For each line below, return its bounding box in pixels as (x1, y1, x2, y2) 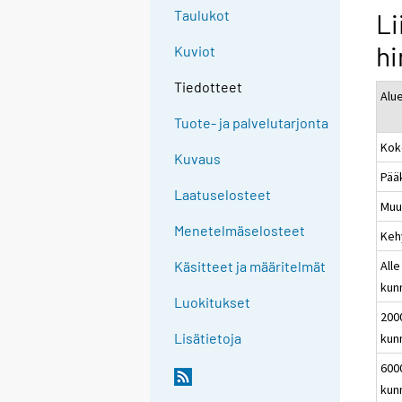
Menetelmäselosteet (174, 222, 306, 240)
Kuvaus (174, 150, 222, 168)
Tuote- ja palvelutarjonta (174, 114, 329, 132)
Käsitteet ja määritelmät (174, 258, 327, 275)
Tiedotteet (174, 78, 243, 96)
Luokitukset (174, 293, 251, 311)
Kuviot (174, 42, 216, 60)
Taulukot (174, 6, 231, 24)
